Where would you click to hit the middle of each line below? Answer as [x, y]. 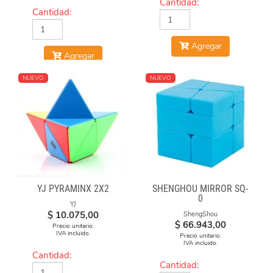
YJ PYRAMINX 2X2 [73, 189]
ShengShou [200, 214]
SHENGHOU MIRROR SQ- [200, 189]
